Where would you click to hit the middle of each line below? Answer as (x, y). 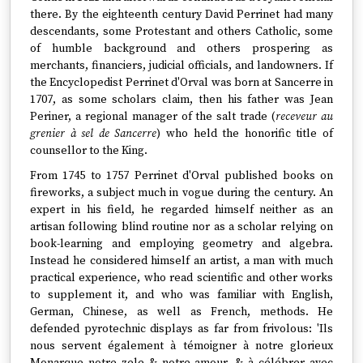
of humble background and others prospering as (181, 49)
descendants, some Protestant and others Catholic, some (181, 32)
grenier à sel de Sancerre (94, 134)
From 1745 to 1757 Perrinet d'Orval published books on (181, 176)
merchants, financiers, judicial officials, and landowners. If (181, 66)
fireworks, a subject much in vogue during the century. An (181, 193)
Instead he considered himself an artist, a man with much (181, 261)
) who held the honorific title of (245, 134)
